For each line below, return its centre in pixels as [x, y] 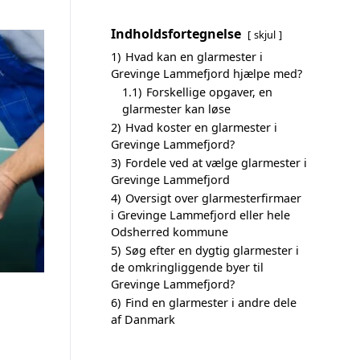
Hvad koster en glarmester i [201, 127]
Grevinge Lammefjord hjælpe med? [207, 74]
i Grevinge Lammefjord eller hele [200, 215]
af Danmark [143, 319]
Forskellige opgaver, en [209, 92]
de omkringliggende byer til [187, 267]
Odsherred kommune [170, 232]
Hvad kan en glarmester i [194, 57]
